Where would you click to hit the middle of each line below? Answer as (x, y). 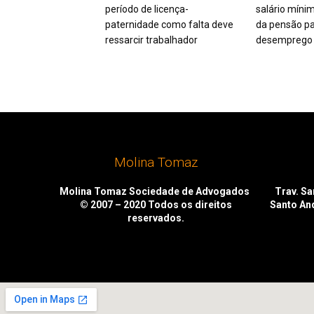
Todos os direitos (190, 204)
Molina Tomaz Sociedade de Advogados (156, 191)
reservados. (156, 218)
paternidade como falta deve (169, 24)
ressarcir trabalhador (151, 40)
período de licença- (147, 9)
